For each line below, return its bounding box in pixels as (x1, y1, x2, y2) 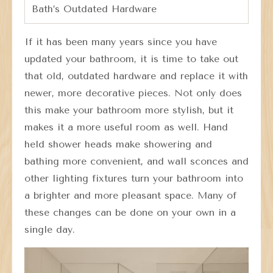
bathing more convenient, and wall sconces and (24, 155, 249, 168)
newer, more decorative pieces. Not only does (24, 87, 242, 99)
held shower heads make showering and (24, 138, 212, 151)
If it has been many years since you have (24, 36, 217, 48)
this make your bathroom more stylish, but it (24, 104, 233, 116)
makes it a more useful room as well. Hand (24, 121, 228, 133)
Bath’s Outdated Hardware (32, 3, 157, 15)
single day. (24, 224, 75, 236)
